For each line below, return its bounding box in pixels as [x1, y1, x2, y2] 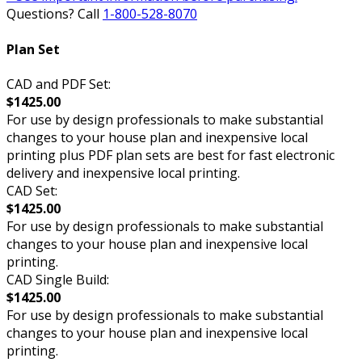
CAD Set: [6, 181, 57, 200]
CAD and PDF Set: [6, 74, 111, 93]
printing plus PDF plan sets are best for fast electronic [6, 145, 335, 164]
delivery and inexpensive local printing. [6, 163, 240, 182]
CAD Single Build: [6, 270, 109, 288]
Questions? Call [6, 5, 103, 23]
